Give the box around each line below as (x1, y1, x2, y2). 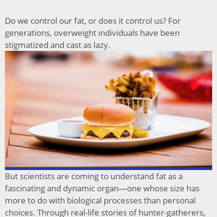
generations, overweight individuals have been (5, 27, 180, 38)
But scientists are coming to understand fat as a (5, 170, 183, 182)
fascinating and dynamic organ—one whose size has (5, 183, 200, 194)
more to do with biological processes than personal (5, 195, 196, 206)
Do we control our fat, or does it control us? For (5, 15, 181, 26)
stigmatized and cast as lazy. (5, 39, 110, 50)
